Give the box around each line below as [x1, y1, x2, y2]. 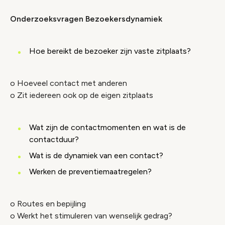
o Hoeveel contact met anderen [10, 78, 127, 88]
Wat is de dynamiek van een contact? [29, 151, 163, 160]
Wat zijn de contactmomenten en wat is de [29, 123, 186, 132]
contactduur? [29, 135, 79, 144]
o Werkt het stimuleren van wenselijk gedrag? [10, 211, 172, 220]
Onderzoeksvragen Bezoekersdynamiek [10, 14, 162, 24]
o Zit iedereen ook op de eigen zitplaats [10, 90, 153, 100]
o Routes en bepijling [10, 199, 86, 208]
